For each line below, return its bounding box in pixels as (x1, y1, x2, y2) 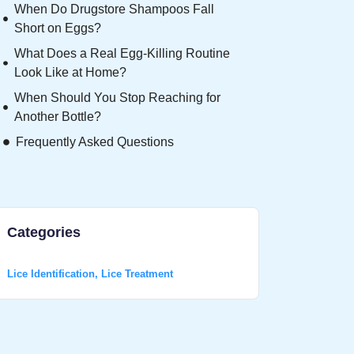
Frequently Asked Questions (16, 135, 174, 149)
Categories (7, 224, 81, 240)
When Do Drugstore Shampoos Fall (14, 2, 215, 16)
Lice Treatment (101, 268, 173, 280)
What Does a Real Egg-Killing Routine (13, 47, 230, 60)
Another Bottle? (14, 110, 102, 123)
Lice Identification (7, 268, 95, 280)
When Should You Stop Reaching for (14, 91, 221, 104)
